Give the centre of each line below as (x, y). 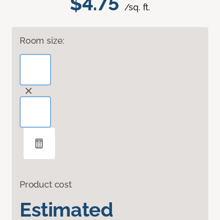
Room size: (42, 41)
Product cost (46, 185)
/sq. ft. (137, 7)
